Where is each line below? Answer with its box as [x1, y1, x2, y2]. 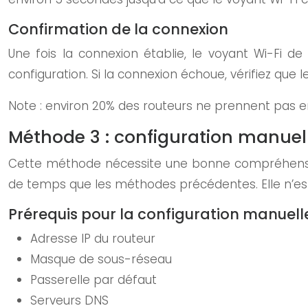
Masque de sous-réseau [30, 251, 172, 267]
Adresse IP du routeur [30, 230, 155, 247]
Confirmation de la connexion [8, 19, 228, 39]
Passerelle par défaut [30, 272, 157, 288]
